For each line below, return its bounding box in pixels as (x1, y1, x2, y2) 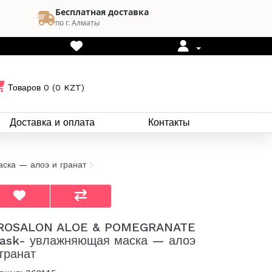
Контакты (148, 117, 190, 128)
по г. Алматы (55, 18, 100, 28)
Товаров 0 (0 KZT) (8, 82, 85, 92)
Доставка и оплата (10, 117, 95, 128)
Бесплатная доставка (55, 6, 149, 18)
